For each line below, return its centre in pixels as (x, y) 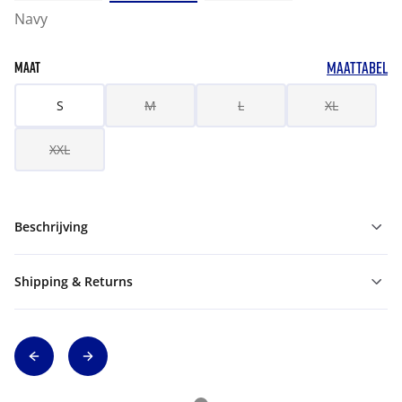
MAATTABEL (357, 67)
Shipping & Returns (74, 281)
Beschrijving (51, 227)
